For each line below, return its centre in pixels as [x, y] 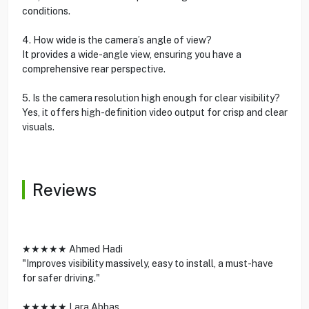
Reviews [64, 189]
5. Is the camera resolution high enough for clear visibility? [151, 98]
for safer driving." [61, 278]
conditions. [46, 11]
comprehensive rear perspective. [93, 69]
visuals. [38, 127]
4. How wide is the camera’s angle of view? [117, 40]
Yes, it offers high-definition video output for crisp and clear [154, 112]
